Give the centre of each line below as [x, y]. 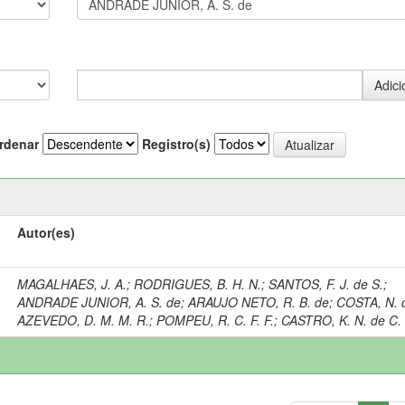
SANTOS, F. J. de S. [326, 283]
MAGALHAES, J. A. [72, 283]
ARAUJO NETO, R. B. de [259, 301]
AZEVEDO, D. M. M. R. [84, 320]
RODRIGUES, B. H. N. [198, 283]
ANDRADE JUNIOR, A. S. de [99, 301]
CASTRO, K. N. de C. [342, 320]
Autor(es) [47, 232]
